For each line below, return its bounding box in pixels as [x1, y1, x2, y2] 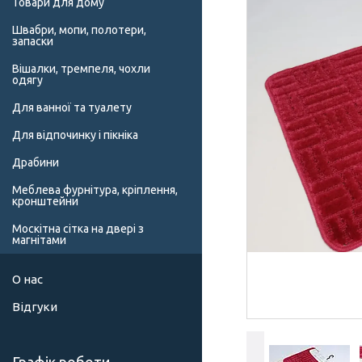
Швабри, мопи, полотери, [12, 23, 146, 37]
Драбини [12, 156, 59, 170]
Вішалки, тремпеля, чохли [12, 62, 150, 76]
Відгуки [12, 300, 57, 314]
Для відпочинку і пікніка [12, 128, 138, 142]
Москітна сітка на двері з [12, 222, 144, 236]
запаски [12, 35, 53, 48]
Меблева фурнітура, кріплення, [12, 183, 178, 197]
